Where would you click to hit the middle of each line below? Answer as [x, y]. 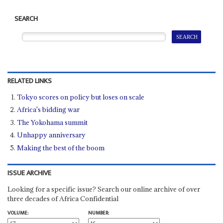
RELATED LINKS [29, 81]
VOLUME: [18, 213]
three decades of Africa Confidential [63, 198]
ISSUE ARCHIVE [29, 173]
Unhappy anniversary [52, 135]
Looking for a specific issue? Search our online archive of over [104, 189]
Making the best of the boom [61, 148]
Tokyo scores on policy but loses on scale [81, 97]
